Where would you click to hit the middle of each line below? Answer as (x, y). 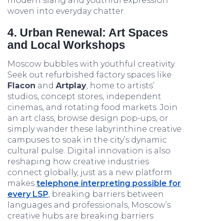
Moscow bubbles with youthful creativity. (92, 64)
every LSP (28, 194)
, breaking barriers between (106, 194)
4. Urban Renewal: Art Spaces (88, 33)
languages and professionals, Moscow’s (89, 205)
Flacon (21, 86)
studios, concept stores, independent (84, 96)
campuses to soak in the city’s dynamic (87, 140)
